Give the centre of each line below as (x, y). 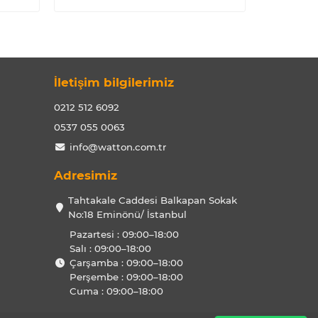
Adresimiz (86, 175)
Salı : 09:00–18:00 (110, 248)
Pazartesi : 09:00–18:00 (124, 234)
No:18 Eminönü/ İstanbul (127, 214)
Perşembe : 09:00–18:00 (126, 277)
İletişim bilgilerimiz (114, 82)
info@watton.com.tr (117, 147)
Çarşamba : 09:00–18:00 (126, 263)
